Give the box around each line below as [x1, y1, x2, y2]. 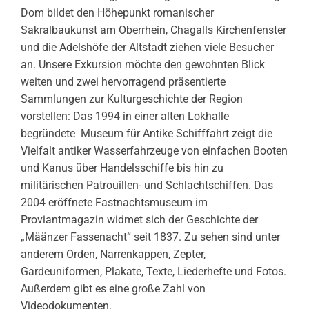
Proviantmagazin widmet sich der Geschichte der [21, 212, 258, 226]
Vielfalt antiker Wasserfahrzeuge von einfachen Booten [21, 143, 288, 157]
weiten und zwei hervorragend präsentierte [21, 74, 226, 88]
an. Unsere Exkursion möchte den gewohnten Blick [21, 57, 265, 71]
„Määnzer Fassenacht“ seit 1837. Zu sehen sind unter [21, 230, 280, 243]
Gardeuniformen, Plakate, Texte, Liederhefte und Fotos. [21, 264, 286, 278]
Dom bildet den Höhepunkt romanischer [21, 6, 214, 19]
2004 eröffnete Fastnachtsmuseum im [21, 195, 208, 209]
